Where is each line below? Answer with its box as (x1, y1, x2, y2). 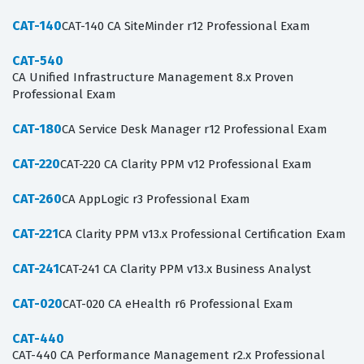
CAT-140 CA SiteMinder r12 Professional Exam (62, 19, 310, 34)
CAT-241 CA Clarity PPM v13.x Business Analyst (59, 262, 311, 277)
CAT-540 (12, 53, 63, 69)
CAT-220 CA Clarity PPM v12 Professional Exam (60, 157, 312, 172)
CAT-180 (12, 121, 62, 137)
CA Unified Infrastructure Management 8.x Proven (12, 70, 294, 85)
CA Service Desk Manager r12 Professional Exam (62, 122, 327, 137)
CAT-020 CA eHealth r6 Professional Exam (63, 297, 293, 312)
